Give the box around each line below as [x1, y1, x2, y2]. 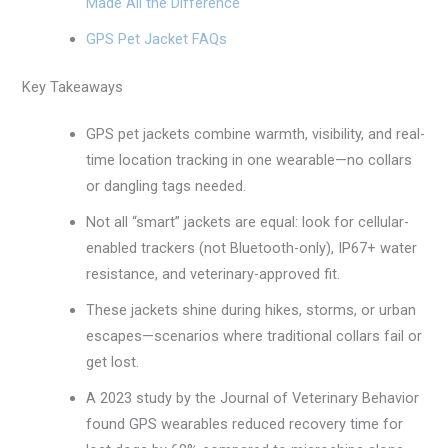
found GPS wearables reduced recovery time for [86, 415, 404, 434]
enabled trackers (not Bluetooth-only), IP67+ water [86, 239, 418, 258]
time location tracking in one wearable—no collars [86, 151, 413, 170]
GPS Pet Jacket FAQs [86, 29, 228, 48]
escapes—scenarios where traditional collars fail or [86, 327, 423, 346]
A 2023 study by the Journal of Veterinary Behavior [86, 389, 420, 408]
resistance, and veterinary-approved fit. [86, 265, 341, 284]
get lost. [86, 353, 140, 372]
